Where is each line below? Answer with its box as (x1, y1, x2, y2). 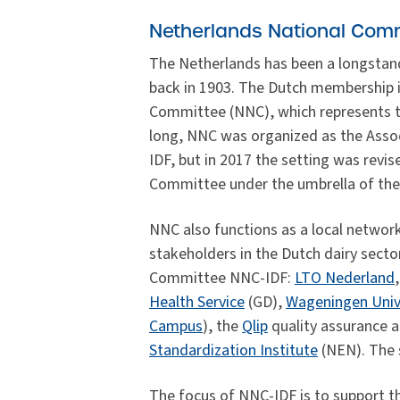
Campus (149, 315, 203, 338)
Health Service (149, 291, 245, 314)
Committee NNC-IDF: (149, 267, 295, 290)
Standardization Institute (149, 339, 318, 362)
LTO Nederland (295, 267, 395, 290)
